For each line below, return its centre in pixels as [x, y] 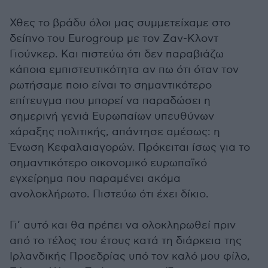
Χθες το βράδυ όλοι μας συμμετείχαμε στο [120, 23]
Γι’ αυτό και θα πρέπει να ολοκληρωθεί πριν [123, 225]
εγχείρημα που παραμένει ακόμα [95, 179]
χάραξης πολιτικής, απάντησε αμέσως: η [115, 132]
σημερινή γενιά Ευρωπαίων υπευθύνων [112, 116]
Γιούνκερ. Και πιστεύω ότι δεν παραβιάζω [117, 54]
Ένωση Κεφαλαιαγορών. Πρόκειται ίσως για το [130, 147]
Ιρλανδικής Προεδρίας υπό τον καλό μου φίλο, [130, 256]
